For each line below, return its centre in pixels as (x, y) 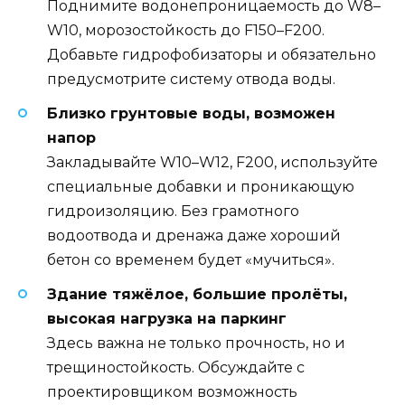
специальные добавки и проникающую (201, 187)
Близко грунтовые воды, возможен (191, 114)
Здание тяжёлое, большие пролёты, (197, 295)
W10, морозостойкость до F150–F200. (186, 30)
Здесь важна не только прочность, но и (196, 344)
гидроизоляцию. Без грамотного (173, 212)
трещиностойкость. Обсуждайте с (176, 368)
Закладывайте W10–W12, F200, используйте (212, 163)
